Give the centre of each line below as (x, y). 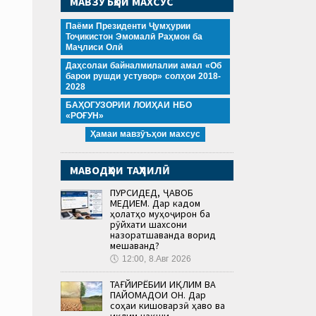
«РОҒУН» (85, 115)
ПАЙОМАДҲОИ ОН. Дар (158, 294)
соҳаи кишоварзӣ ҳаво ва (168, 305)
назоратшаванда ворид (163, 235)
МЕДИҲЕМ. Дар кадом (155, 203)
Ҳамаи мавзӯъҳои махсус (145, 134)
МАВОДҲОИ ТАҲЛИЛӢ (120, 170)
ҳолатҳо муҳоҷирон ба (160, 213)
